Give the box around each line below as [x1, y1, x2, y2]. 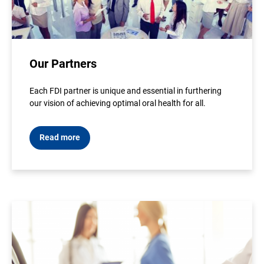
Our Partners [29, 57, 97, 71]
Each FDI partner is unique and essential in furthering [29, 86, 222, 95]
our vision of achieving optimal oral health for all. [29, 98, 206, 108]
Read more [39, 133, 80, 142]
